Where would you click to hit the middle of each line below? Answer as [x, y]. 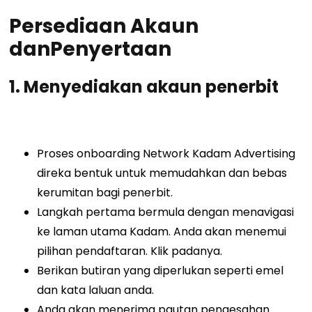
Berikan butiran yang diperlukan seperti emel [161, 271]
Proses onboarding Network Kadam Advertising [166, 154]
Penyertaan [111, 49]
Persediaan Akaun [104, 26]
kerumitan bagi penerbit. [107, 193]
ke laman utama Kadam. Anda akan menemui [162, 232]
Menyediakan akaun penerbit [151, 87]
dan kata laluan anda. [97, 290]
